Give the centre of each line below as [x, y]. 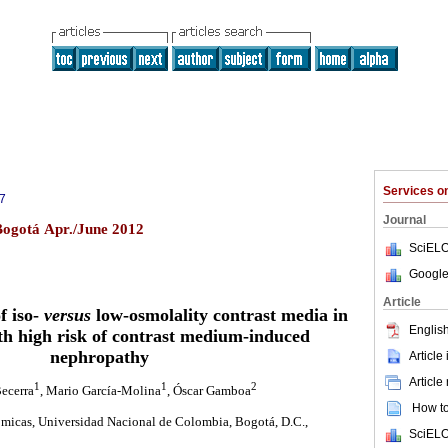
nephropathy [99, 357]
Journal [404, 220]
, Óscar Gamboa [209, 390]
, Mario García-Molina [100, 390]
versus [67, 315]
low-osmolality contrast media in [219, 315]
